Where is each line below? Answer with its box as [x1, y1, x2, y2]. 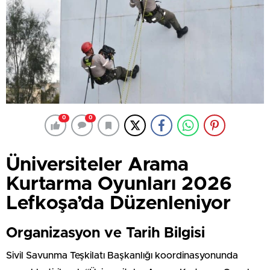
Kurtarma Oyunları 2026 [6, 175, 232, 195]
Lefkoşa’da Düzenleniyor [6, 194, 231, 214]
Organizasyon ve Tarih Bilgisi [6, 226, 205, 241]
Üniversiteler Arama [6, 155, 189, 175]
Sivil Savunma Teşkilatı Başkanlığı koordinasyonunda [6, 251, 238, 261]
